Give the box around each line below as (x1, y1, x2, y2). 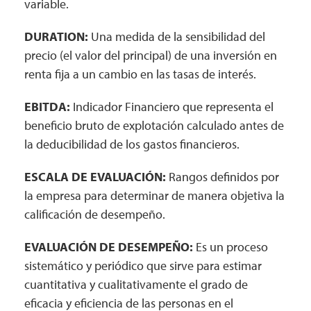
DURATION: (24, 28, 88, 44)
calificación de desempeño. (24, 206, 165, 222)
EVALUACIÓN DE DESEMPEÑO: (24, 239, 193, 255)
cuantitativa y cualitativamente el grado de (24, 276, 248, 292)
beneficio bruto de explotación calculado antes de (24, 117, 284, 133)
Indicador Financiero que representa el (70, 99, 274, 115)
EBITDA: (24, 99, 70, 115)
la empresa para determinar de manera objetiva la (24, 187, 285, 203)
